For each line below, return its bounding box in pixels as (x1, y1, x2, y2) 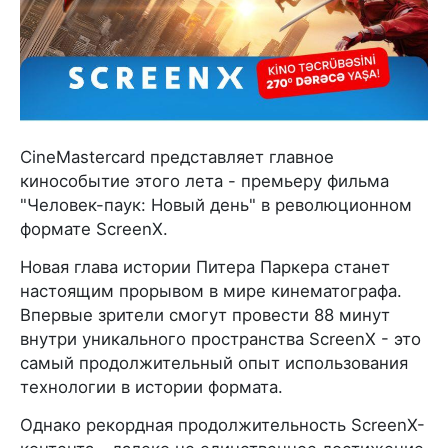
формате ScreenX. (20, 218, 168, 239)
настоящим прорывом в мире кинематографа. (20, 280, 402, 301)
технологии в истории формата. (20, 376, 283, 397)
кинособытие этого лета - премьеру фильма (20, 170, 389, 191)
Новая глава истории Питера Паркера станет (20, 256, 390, 277)
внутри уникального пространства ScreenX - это (20, 328, 421, 349)
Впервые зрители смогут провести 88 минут (20, 304, 390, 325)
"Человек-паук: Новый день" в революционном (20, 194, 412, 215)
